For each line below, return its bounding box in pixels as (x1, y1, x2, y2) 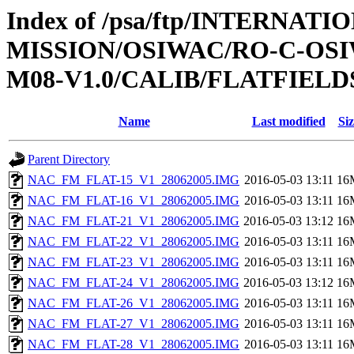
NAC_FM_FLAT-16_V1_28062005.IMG (28, 194, 239, 208)
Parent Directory (28, 153, 110, 167)
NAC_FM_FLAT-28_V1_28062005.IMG (28, 337, 239, 352)
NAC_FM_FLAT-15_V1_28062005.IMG (28, 173, 239, 187)
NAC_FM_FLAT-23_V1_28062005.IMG (28, 255, 239, 269)
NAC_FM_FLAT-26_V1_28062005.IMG (28, 296, 239, 311)
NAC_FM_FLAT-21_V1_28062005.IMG (28, 214, 239, 228)
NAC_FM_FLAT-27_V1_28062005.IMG (28, 317, 239, 331)
